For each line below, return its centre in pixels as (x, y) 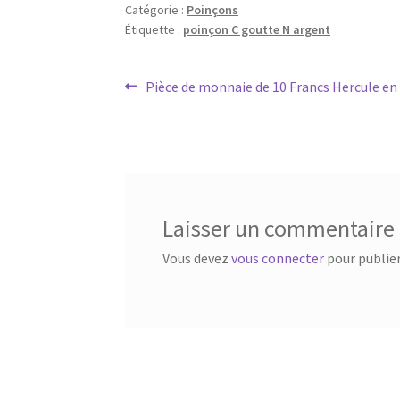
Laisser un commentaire (278, 229)
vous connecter (277, 258)
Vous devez (196, 258)
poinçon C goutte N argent (257, 29)
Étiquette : (154, 29)
